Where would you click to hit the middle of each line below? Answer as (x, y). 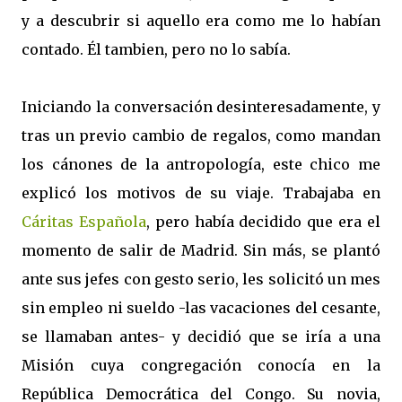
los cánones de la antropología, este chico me (201, 164)
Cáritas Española (84, 222)
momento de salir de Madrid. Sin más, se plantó (201, 250)
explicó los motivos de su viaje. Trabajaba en (201, 193)
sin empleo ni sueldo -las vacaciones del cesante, (201, 308)
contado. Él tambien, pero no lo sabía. (156, 49)
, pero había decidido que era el (263, 222)
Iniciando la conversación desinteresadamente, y (201, 107)
